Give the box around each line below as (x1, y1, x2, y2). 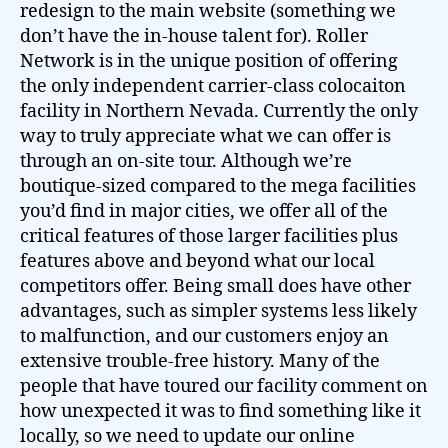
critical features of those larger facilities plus (20, 224, 398, 248)
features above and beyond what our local (20, 249, 375, 273)
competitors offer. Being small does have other (20, 274, 411, 298)
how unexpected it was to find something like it (20, 399, 421, 423)
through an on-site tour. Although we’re (20, 149, 352, 173)
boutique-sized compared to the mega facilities (20, 174, 416, 198)
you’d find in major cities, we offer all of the (20, 199, 388, 223)
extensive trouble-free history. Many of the (20, 349, 380, 373)
